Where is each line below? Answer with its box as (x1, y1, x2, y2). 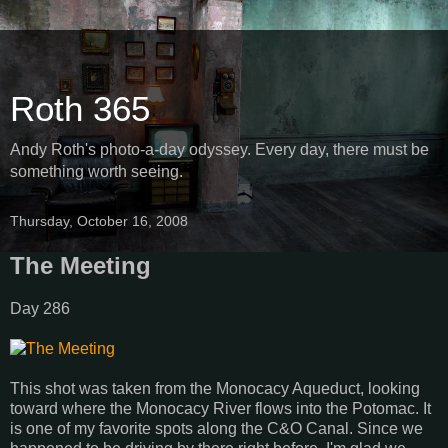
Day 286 (10, 299, 70, 317)
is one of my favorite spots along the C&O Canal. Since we (10, 419, 423, 437)
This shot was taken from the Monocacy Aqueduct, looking (10, 379, 420, 397)
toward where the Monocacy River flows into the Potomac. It (10, 399, 431, 417)
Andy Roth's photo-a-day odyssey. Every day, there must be (10, 141, 429, 158)
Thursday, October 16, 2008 (10, 213, 188, 229)
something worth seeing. (10, 163, 183, 180)
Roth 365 (10, 90, 150, 128)
